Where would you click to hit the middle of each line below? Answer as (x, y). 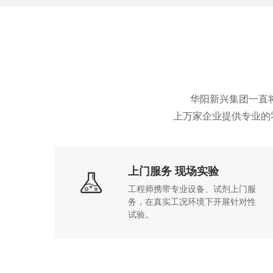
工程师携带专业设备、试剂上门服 (192, 189)
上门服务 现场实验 (174, 172)
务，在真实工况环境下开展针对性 (192, 202)
